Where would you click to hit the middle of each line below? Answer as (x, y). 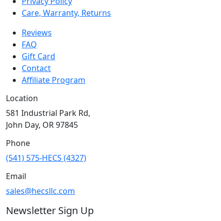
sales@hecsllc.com (40, 191)
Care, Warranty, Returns (66, 13)
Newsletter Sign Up (50, 210)
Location (22, 98)
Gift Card (38, 56)
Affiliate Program (54, 80)
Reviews (37, 32)
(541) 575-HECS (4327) (46, 158)
